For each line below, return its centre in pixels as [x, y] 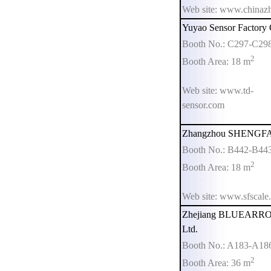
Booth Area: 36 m [216, 263]
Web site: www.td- [218, 91]
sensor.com [203, 105]
